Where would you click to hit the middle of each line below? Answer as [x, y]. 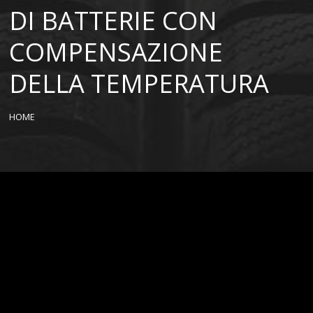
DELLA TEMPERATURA [139, 83]
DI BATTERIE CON [114, 21]
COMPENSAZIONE [116, 52]
